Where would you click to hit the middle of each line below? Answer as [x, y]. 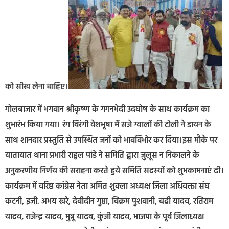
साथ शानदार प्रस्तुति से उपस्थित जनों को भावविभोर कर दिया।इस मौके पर [111, 141]
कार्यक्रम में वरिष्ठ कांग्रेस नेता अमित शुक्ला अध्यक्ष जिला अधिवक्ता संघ [107, 187]
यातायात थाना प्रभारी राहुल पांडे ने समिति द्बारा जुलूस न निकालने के [102, 156]
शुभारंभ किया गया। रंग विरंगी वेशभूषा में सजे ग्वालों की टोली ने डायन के [108, 125]
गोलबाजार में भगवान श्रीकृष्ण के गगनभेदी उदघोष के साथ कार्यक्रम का [107, 110]
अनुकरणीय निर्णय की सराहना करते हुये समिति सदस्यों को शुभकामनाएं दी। [114, 171]
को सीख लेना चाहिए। [37, 87]
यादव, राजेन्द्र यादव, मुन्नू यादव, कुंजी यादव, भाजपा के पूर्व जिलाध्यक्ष [106, 217]
